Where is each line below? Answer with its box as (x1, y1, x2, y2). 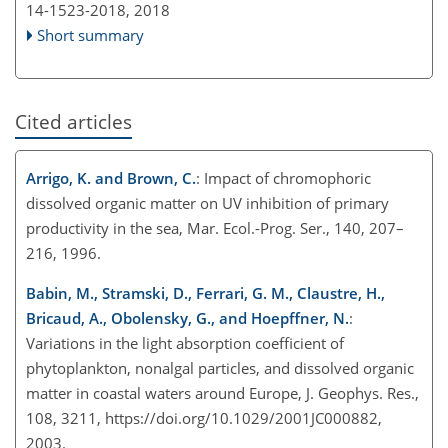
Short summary (37, 24, 145, 45)
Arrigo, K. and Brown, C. (26, 167, 196, 188)
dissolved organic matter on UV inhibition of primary (26, 192, 389, 213)
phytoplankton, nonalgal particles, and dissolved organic (26, 357, 414, 378)
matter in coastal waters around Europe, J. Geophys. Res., (26, 382, 419, 403)
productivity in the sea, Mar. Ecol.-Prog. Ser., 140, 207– (26, 217, 404, 238)
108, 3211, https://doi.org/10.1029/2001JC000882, (26, 407, 382, 428)
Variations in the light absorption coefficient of (26, 332, 344, 353)
